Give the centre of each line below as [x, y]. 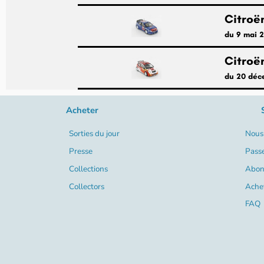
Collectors [86, 186]
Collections [88, 169]
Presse [80, 151]
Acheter [82, 110]
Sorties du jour [94, 134]
